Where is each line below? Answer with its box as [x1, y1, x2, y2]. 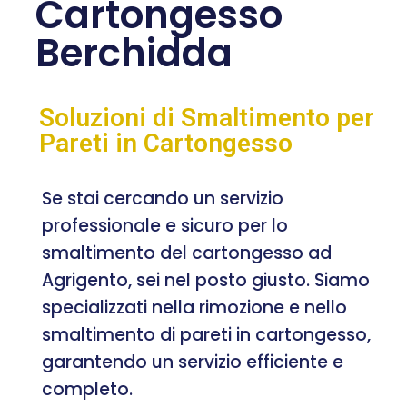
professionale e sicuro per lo [42, 213, 288, 238]
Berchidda [35, 25, 233, 80]
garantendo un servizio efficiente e [42, 349, 343, 374]
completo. [42, 376, 133, 402]
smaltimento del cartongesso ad [42, 240, 332, 265]
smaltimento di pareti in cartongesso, [42, 322, 371, 347]
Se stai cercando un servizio [42, 185, 283, 211]
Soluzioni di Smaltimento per [39, 102, 374, 133]
